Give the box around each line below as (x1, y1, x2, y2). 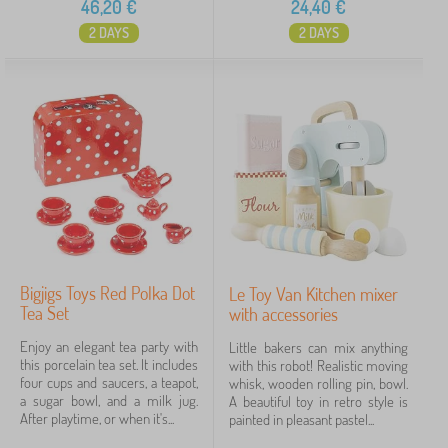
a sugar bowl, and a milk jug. (20, 391, 198, 410)
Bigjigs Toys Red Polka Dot (20, 282, 195, 304)
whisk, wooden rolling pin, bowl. (229, 374, 408, 393)
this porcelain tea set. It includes (20, 355, 198, 374)
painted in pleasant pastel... (229, 410, 374, 429)
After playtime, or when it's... (20, 409, 174, 428)
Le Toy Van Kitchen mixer (229, 283, 398, 305)
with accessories (229, 303, 338, 325)
